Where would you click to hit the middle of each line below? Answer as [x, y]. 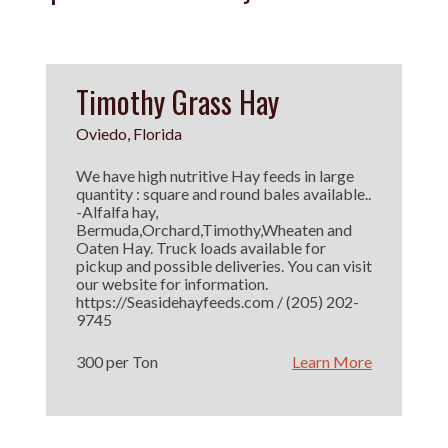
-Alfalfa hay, [117, 211]
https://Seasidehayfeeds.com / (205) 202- [217, 301]
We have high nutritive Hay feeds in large [215, 175]
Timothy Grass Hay [177, 101]
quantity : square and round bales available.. [223, 193]
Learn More [332, 361]
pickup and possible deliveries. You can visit [224, 265]
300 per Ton [117, 361]
